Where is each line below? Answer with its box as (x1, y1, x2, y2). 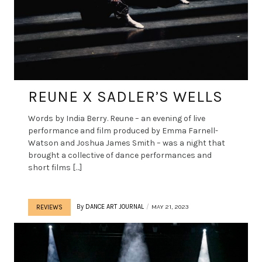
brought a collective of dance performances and (28, 150, 212, 160)
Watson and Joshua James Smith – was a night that (28, 137, 225, 148)
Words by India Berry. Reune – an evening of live (28, 113, 205, 123)
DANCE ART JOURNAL (85, 202, 144, 211)
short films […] (28, 162, 82, 173)
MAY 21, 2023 (151, 202, 189, 211)
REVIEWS (36, 203, 63, 211)
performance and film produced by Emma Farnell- (28, 125, 218, 136)
